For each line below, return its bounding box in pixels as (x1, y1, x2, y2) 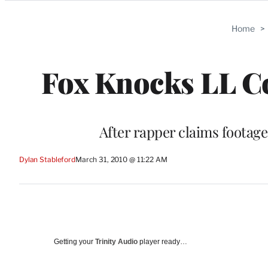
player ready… (138, 237, 187, 246)
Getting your (54, 237, 95, 246)
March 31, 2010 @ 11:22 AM (75, 155, 167, 165)
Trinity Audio (95, 237, 138, 246)
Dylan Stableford (19, 155, 75, 165)
